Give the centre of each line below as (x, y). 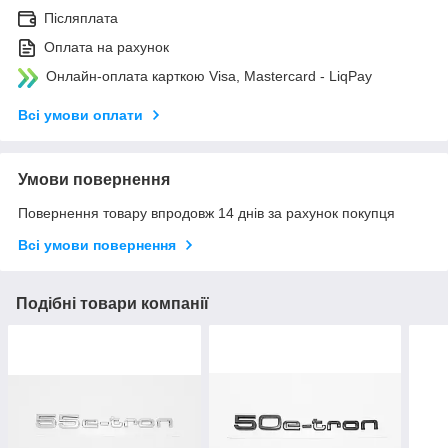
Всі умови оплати (80, 115)
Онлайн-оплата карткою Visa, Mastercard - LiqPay (209, 76)
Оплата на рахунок (106, 47)
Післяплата (81, 18)
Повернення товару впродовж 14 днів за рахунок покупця (206, 213)
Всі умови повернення (97, 245)
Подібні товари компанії (112, 304)
